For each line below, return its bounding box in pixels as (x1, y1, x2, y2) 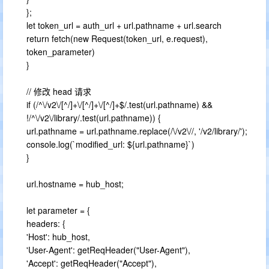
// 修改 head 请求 (26, 85, 91, 97)
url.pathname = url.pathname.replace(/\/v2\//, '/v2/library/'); (26, 125, 247, 137)
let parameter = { (26, 204, 90, 216)
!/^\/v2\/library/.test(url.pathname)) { (26, 112, 161, 124)
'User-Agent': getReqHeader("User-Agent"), (26, 244, 190, 256)
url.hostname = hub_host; (26, 178, 124, 190)
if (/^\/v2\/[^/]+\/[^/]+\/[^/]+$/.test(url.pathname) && (26, 98, 213, 110)
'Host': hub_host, (26, 231, 90, 243)
